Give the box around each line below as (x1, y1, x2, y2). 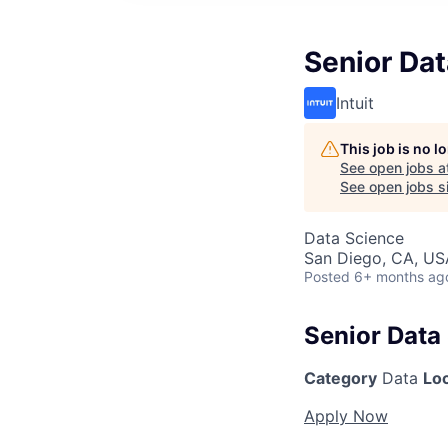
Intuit (336, 93, 374, 113)
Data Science (304, 228, 404, 248)
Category (304, 367, 377, 388)
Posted (304, 268, 350, 285)
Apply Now (304, 405, 388, 426)
